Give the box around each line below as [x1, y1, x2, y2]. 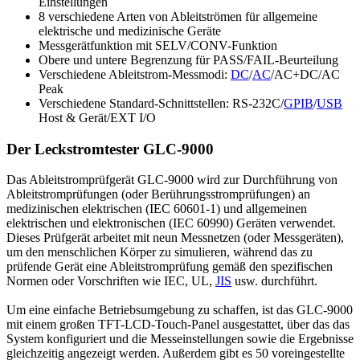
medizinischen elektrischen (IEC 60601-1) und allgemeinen [6, 202, 307, 216]
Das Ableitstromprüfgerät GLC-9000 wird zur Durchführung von [6, 173, 337, 187]
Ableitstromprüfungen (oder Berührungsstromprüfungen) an [6, 187, 310, 202]
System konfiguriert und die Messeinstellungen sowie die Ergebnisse [6, 332, 354, 346]
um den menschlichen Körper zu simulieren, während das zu [6, 245, 313, 260]
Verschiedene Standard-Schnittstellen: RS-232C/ [39, 96, 284, 110]
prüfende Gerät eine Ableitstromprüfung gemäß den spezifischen [6, 260, 333, 274]
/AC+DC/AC [271, 67, 340, 81]
